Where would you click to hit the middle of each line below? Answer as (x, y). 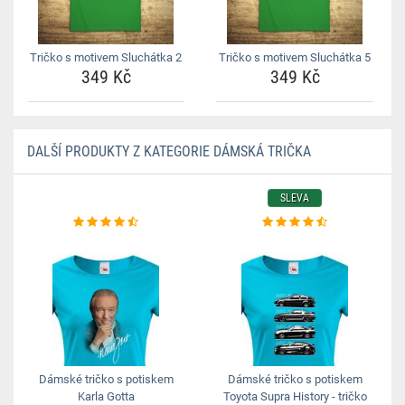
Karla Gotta (106, 396)
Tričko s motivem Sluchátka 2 (106, 57)
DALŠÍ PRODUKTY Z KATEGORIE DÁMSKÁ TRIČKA (169, 151)
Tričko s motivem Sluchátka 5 (295, 57)
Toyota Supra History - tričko (295, 396)
